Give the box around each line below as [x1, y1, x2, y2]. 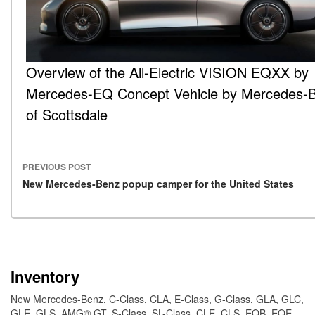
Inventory [11, 265, 79, 288]
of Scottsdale [26, 104, 108, 125]
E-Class [174, 292, 209, 307]
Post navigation [22, 174, 157, 201]
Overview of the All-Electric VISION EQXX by [26, 62, 309, 83]
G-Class [214, 292, 250, 307]
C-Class [109, 292, 144, 307]
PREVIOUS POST [22, 160, 91, 174]
